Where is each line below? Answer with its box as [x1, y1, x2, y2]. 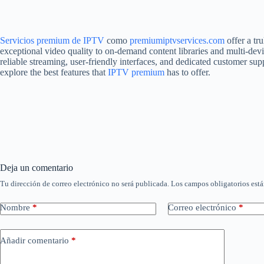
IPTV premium [108, 67, 164, 77]
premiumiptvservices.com [130, 35, 225, 45]
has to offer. [164, 67, 210, 77]
